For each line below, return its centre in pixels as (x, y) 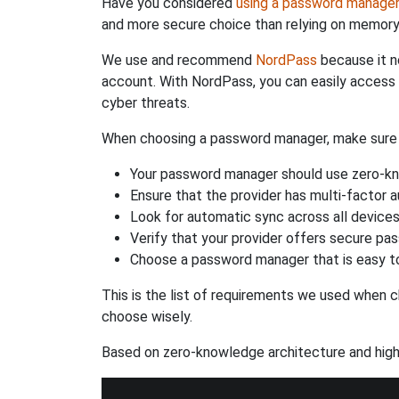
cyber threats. (146, 103)
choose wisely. (147, 317)
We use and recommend (179, 60)
